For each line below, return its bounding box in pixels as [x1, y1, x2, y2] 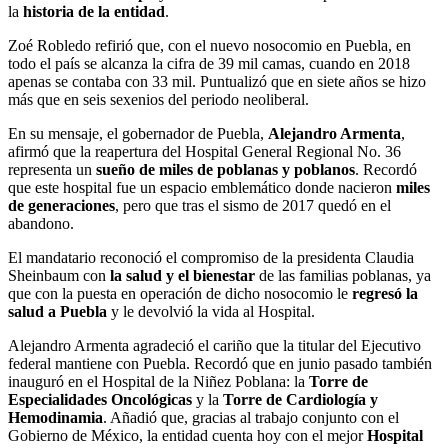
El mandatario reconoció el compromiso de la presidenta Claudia [8, 248, 414, 266]
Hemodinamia [8, 408, 103, 426]
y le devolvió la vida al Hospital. [107, 302, 315, 320]
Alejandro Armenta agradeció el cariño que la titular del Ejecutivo [8, 336, 421, 354]
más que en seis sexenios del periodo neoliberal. [8, 90, 309, 108]
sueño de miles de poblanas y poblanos [92, 160, 355, 178]
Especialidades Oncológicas [8, 390, 192, 408]
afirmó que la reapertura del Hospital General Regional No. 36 [8, 142, 401, 160]
